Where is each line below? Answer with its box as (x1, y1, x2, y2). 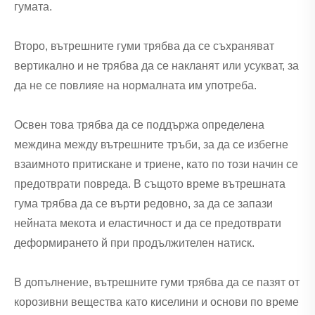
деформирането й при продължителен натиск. (14, 236, 255, 249)
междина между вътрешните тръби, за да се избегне (14, 138, 288, 150)
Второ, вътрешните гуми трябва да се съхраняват (14, 39, 274, 52)
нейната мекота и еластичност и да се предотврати (14, 217, 281, 229)
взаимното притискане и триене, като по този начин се (14, 157, 298, 170)
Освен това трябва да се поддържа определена (14, 118, 264, 131)
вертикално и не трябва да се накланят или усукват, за (14, 59, 299, 72)
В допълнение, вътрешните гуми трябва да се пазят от (14, 276, 300, 288)
